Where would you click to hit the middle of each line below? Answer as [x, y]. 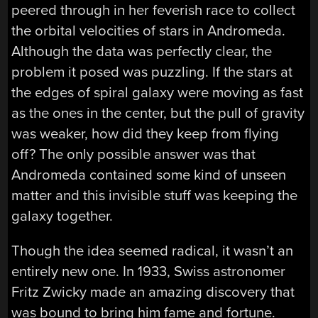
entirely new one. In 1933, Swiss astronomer [149, 271]
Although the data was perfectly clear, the [142, 51]
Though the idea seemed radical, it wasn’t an [153, 251]
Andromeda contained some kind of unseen [149, 175]
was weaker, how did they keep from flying [146, 133]
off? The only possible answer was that [134, 154]
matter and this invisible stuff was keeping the [155, 195]
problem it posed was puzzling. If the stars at [152, 72]
